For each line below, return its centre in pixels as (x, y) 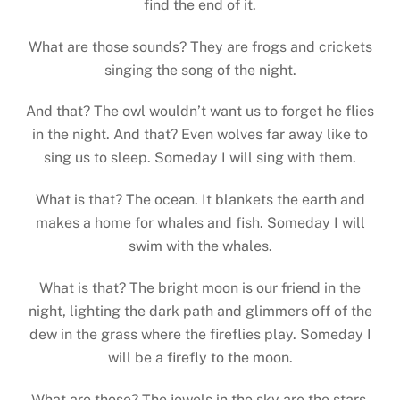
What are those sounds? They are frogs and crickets (200, 46)
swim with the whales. (200, 246)
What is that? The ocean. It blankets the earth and (200, 200)
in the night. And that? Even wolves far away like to (200, 135)
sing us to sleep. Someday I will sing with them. (200, 158)
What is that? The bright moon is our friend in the (200, 287)
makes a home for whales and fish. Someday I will (200, 223)
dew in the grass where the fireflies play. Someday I (200, 334)
